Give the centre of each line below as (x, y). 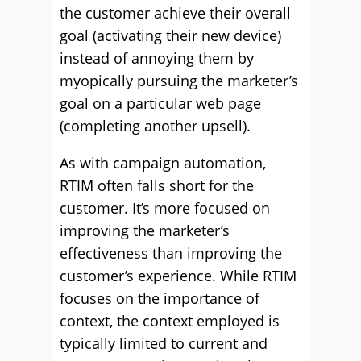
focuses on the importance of (160, 298)
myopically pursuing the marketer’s (179, 81)
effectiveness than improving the (171, 253)
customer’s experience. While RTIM (178, 276)
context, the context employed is (170, 321)
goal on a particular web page (160, 103)
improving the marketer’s (145, 230)
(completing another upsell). (155, 126)
